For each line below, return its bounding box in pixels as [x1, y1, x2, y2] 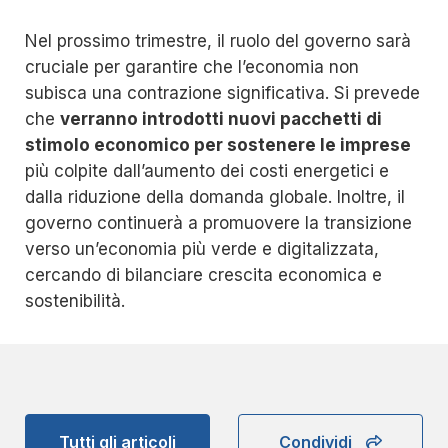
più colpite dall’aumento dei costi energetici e [25, 161, 389, 182]
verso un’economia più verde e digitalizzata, [25, 239, 379, 260]
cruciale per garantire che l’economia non [25, 57, 359, 78]
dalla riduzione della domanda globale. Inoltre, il [25, 187, 405, 208]
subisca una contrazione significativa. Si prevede [25, 83, 420, 104]
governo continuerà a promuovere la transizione [25, 213, 412, 234]
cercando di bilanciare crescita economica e [25, 265, 382, 286]
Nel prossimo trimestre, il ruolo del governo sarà [25, 31, 411, 52]
